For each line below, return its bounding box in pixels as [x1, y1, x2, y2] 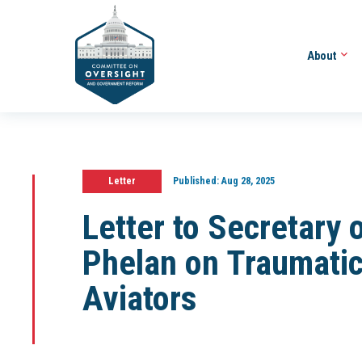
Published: [172, 175, 219, 187]
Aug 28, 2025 [218, 175, 275, 187]
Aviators [82, 278, 196, 319]
